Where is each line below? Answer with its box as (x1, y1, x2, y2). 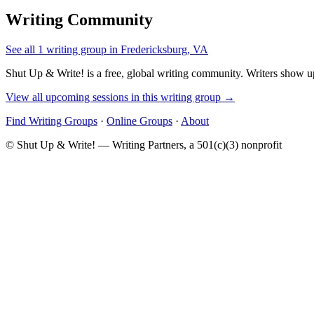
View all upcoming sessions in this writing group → (6, 90, 235, 103)
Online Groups (107, 114, 172, 127)
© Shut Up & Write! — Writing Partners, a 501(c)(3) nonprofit (6, 138, 282, 151)
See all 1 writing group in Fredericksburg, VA (6, 43, 208, 55)
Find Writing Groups (6, 114, 97, 127)
